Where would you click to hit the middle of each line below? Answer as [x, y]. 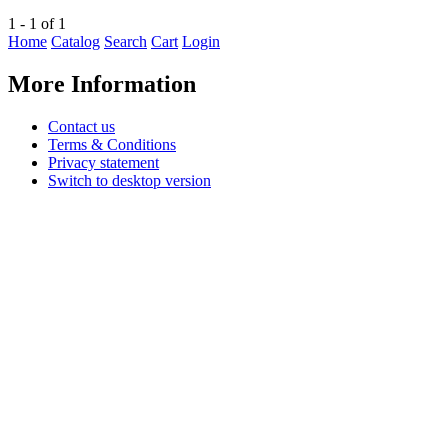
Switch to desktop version [129, 181]
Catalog [75, 42]
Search [125, 42]
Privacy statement [103, 163]
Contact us [81, 127]
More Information [102, 84]
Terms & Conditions [112, 145]
